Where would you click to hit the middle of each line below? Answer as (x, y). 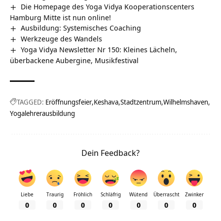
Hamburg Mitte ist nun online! (60, 17)
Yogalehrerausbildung (42, 113)
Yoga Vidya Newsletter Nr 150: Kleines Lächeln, (99, 49)
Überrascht (166, 194)
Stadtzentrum (141, 102)
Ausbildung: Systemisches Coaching (81, 27)
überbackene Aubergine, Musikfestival (74, 60)
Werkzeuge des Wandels (62, 38)
